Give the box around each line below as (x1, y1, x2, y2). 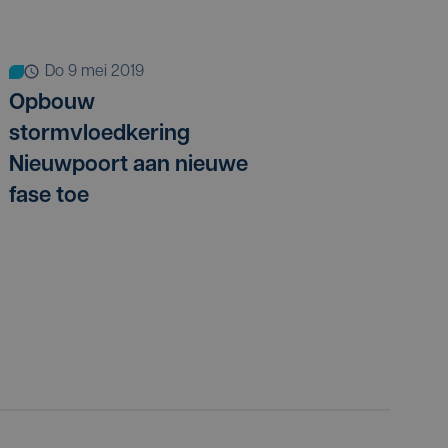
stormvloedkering (9, 122, 190, 146)
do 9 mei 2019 (55, 63, 144, 80)
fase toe (9, 184, 89, 208)
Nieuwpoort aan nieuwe (9, 153, 248, 177)
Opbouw (9, 91, 95, 115)
